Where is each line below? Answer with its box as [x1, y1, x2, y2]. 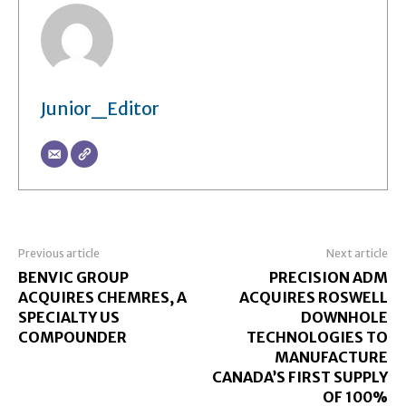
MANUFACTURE [274, 347, 388, 366]
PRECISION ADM [268, 267, 388, 286]
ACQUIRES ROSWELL [238, 287, 388, 306]
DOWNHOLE [300, 307, 388, 326]
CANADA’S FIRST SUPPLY [211, 367, 388, 386]
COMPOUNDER [18, 327, 127, 346]
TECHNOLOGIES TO [246, 327, 388, 346]
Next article [325, 246, 388, 260]
